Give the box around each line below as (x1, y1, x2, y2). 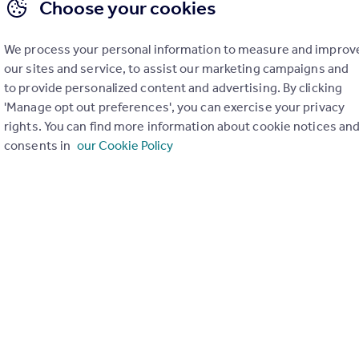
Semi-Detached (30, 191, 122, 207)
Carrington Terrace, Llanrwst (30, 170, 195, 186)
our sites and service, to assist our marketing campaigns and (4, 61, 349, 76)
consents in (4, 138, 74, 153)
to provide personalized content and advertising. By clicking (4, 80, 343, 95)
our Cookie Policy (77, 138, 174, 153)
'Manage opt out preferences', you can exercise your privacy (4, 99, 345, 115)
